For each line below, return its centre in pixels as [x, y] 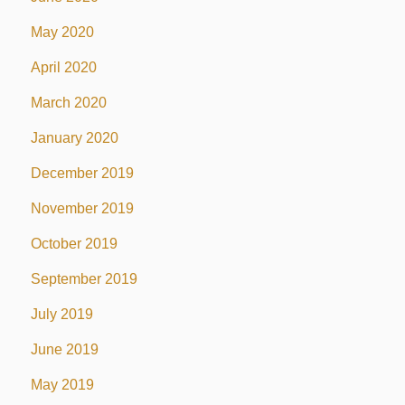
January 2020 [74, 137]
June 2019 [64, 349]
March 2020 [68, 102]
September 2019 [84, 278]
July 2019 [61, 314]
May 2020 [62, 32]
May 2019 [62, 384]
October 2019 [74, 243]
